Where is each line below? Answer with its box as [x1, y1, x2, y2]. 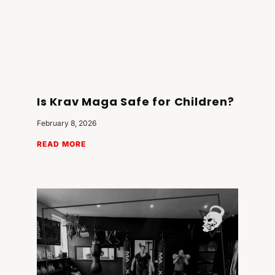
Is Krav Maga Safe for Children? [37, 94, 234, 110]
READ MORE [37, 139, 86, 149]
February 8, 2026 [37, 118, 96, 128]
